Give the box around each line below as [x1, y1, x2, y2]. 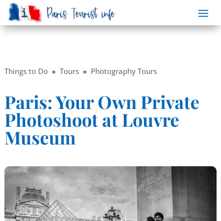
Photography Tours [90, 66, 157, 76]
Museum [4, 125, 76, 149]
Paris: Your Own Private [4, 89, 199, 113]
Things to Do [4, 66, 48, 76]
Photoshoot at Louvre [4, 107, 179, 131]
